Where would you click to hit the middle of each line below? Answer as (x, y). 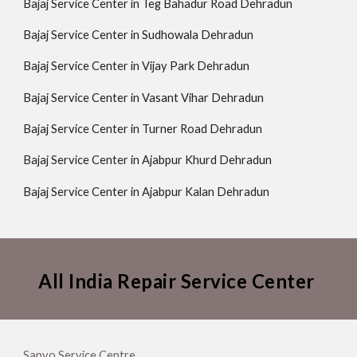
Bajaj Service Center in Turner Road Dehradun (143, 129)
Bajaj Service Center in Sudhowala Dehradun (139, 35)
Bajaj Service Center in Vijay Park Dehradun (137, 66)
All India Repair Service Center (178, 281)
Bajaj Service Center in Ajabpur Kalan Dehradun (147, 191)
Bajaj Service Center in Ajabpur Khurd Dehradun (148, 160)
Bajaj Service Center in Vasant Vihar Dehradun (144, 97)
